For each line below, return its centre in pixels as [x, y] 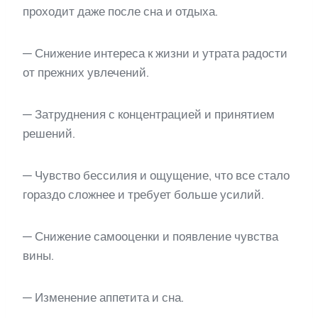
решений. [49, 133]
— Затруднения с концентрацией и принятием [149, 114]
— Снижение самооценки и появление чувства [150, 236]
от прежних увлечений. [86, 72]
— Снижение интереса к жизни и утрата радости [155, 53]
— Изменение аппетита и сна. [103, 297]
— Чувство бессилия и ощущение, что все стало [156, 175]
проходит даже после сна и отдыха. [120, 11]
